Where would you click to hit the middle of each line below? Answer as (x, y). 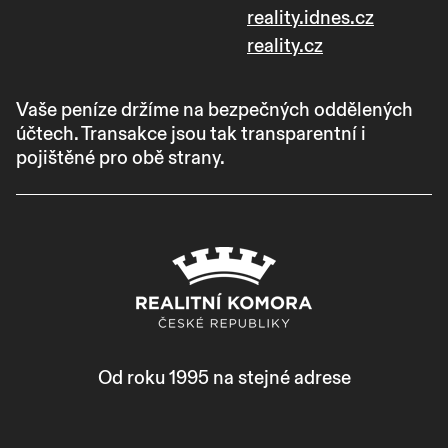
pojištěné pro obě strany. (120, 157)
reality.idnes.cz (310, 17)
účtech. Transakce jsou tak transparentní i (191, 133)
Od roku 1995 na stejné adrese (224, 377)
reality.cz (285, 45)
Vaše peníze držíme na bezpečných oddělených (214, 109)
